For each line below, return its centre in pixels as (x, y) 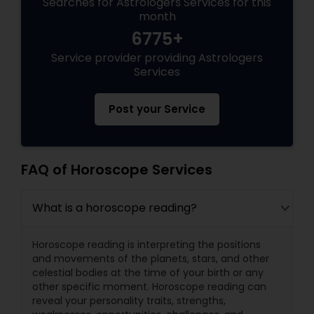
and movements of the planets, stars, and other (151, 259)
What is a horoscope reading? (115, 208)
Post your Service (157, 109)
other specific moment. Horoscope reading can (149, 287)
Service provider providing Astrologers (157, 58)
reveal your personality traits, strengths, (129, 301)
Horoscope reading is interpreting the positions (146, 245)
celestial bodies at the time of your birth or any (148, 273)
